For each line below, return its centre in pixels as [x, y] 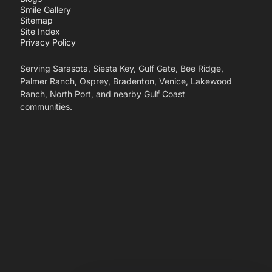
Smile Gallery [46, 10]
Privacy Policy [48, 42]
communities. [46, 107]
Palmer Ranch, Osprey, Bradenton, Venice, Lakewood [126, 81]
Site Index [40, 32]
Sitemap [36, 21]
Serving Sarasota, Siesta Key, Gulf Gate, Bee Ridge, [122, 69]
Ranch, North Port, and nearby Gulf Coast [103, 94]
